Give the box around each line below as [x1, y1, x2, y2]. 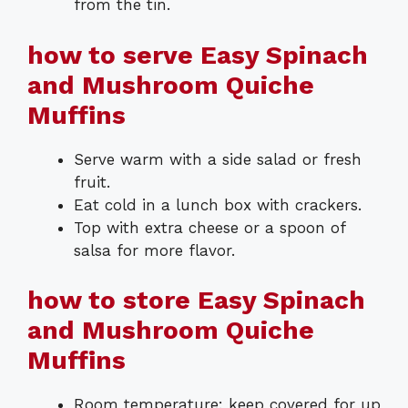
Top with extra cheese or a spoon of [74, 218, 345, 237]
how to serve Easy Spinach [27, 39, 368, 70]
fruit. [74, 172, 110, 191]
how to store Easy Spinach [27, 285, 365, 316]
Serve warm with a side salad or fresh [74, 149, 362, 168]
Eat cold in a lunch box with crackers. [74, 195, 362, 214]
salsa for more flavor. [74, 240, 235, 260]
